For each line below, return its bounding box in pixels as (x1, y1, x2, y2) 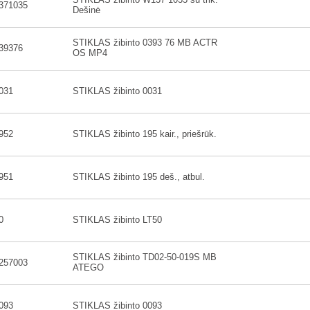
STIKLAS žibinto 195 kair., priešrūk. (73, 129, 217, 139)
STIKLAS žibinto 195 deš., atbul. (73, 172, 205, 182)
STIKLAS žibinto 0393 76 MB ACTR (73, 37, 217, 48)
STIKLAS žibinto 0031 (73, 86, 162, 96)
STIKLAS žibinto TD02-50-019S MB (73, 252, 217, 262)
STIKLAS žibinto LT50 (73, 215, 162, 225)
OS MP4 (73, 48, 107, 58)
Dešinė (73, 5, 100, 15)
